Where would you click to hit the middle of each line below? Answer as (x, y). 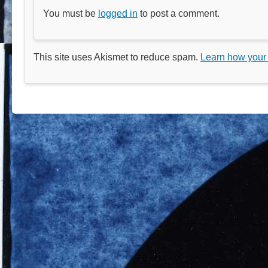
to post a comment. (179, 13)
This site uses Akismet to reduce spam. (117, 57)
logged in (118, 13)
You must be (71, 13)
